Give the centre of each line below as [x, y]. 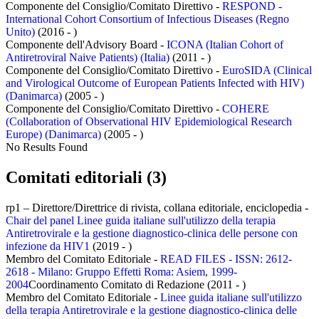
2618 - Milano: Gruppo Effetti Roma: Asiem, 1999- [121, 272]
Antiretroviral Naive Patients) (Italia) [88, 58]
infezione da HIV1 [48, 246]
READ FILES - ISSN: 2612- [226, 259]
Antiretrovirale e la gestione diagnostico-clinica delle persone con [152, 234]
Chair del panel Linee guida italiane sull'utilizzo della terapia [141, 221]
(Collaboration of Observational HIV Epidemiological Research [149, 122]
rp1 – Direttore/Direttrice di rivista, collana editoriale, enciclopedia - [157, 208]
